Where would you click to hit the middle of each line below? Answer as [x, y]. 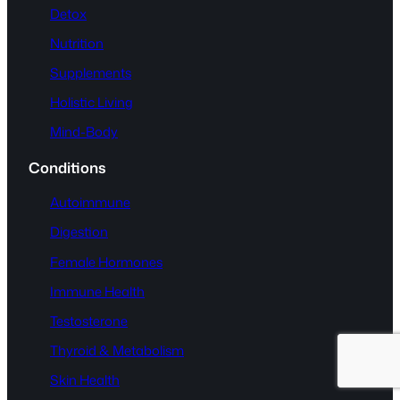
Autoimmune [90, 203]
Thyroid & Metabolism [117, 351]
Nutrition [77, 43]
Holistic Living [92, 103]
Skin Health [85, 380]
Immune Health [97, 291]
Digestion [79, 232]
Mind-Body [84, 132]
